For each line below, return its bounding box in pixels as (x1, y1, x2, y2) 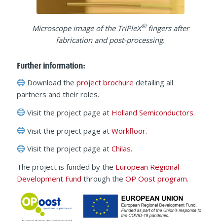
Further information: (16, 61, 85, 71)
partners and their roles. (16, 89, 99, 100)
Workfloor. (111, 125, 147, 136)
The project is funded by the (16, 162, 115, 172)
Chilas (111, 144, 131, 154)
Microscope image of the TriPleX (32, 23, 141, 33)
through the (81, 174, 125, 184)
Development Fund (16, 174, 81, 184)
